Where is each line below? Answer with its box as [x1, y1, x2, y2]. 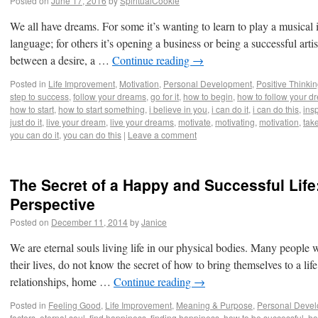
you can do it [10, 128, 59, 141]
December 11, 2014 [51, 216, 128, 228]
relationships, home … [10, 274, 114, 289]
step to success [10, 90, 69, 102]
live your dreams [110, 116, 174, 128]
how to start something [58, 103, 145, 115]
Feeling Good [48, 299, 101, 311]
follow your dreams [73, 90, 146, 102]
